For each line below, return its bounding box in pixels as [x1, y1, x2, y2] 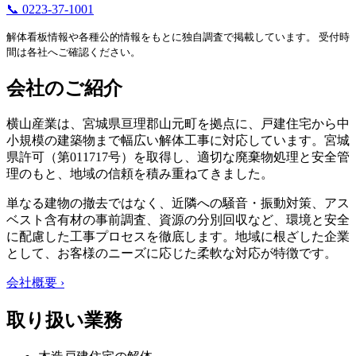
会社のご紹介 [6, 77, 122, 99]
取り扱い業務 [6, 310, 122, 331]
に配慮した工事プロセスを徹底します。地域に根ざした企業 [6, 230, 350, 244]
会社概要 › [6, 276, 64, 290]
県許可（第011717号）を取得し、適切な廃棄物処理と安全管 [6, 150, 350, 164]
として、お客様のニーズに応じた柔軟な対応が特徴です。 [6, 246, 337, 261]
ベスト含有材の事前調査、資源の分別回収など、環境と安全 [6, 213, 350, 227]
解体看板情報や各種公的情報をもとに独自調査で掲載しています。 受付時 [6, 30, 350, 43]
